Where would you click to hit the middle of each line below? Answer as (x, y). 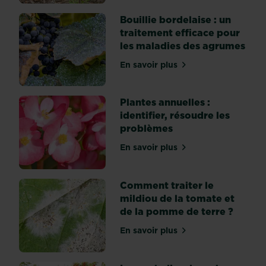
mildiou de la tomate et (177, 198)
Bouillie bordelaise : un (175, 19)
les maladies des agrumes (183, 45)
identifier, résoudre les (175, 115)
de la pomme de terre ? (177, 211)
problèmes (146, 129)
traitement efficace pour (180, 32)
